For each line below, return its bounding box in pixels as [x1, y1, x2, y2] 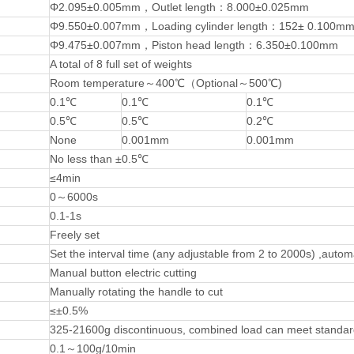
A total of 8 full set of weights [50, 58, 192, 70]
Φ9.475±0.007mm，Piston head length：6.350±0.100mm [50, 39, 338, 51]
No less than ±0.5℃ [50, 153, 149, 165]
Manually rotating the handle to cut [50, 285, 223, 298]
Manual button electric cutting [50, 266, 197, 279]
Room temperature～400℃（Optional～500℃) [50, 77, 282, 89]
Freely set [50, 228, 100, 241]
